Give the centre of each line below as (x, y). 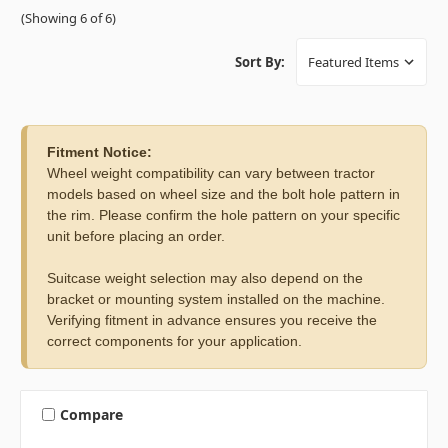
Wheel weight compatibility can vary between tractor (211, 173)
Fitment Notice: (99, 152)
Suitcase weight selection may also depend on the (205, 278)
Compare (91, 414)
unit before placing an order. (136, 236)
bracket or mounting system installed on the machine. (216, 299)
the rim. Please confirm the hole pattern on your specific (223, 215)
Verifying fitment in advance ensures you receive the (212, 320)
